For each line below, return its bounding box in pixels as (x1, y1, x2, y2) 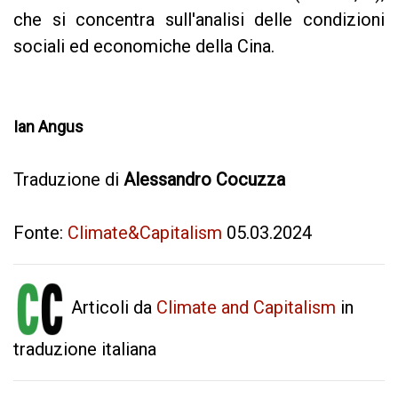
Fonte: (13, 221, 68, 243)
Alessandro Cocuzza (123, 168, 285, 190)
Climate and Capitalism (156, 297, 336, 319)
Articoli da (67, 297, 156, 319)
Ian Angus (13, 116, 84, 136)
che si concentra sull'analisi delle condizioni (13, 8, 385, 30)
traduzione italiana (13, 338, 156, 360)
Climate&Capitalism (68, 221, 222, 243)
